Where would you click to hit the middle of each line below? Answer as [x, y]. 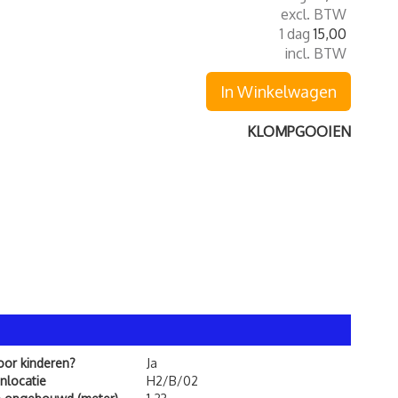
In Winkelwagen [279, 92]
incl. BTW [315, 53]
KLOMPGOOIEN [299, 131]
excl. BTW [314, 14]
